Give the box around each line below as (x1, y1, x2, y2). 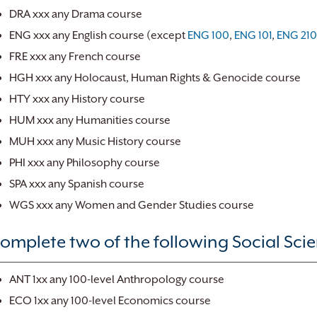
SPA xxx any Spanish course (9, 178, 144, 190)
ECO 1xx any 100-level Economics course (9, 294, 211, 307)
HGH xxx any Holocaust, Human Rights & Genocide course (9, 71, 301, 84)
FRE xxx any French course (9, 50, 141, 63)
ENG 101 (234, 29, 272, 42)
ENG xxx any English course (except (9, 29, 188, 42)
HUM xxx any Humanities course (9, 114, 171, 127)
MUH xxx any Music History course (9, 135, 181, 148)
